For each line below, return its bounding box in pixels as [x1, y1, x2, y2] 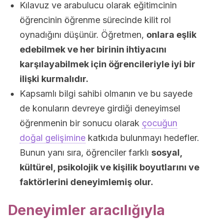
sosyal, [151, 147, 182, 158]
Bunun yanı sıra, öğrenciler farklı [20, 147, 151, 158]
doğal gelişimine [20, 133, 85, 143]
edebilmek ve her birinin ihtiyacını [20, 44, 166, 55]
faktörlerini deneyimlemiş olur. [20, 177, 153, 187]
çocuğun [142, 118, 177, 128]
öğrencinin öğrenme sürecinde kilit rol [20, 15, 171, 25]
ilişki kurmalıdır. [20, 74, 88, 84]
